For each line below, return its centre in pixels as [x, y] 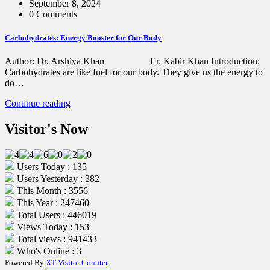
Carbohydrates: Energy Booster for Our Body [83, 37]
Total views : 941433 [56, 239]
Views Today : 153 [52, 227]
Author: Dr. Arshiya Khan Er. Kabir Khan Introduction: [132, 61]
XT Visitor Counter [77, 262]
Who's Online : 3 [48, 251]
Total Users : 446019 [55, 215]
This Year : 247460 [52, 202]
